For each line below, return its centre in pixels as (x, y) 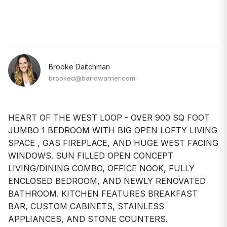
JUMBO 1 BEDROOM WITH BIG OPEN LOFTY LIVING (113, 130)
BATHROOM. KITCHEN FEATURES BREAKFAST (103, 193)
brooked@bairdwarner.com (92, 78)
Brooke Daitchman (79, 66)
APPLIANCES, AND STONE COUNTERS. (88, 219)
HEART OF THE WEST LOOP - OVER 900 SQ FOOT (109, 117)
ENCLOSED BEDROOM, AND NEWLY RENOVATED (107, 181)
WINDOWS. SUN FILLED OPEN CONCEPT (91, 155)
